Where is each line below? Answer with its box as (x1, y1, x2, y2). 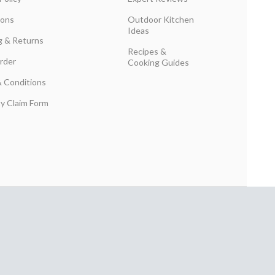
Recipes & (127, 46, 166, 56)
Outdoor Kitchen (127, 14, 194, 25)
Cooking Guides (127, 57, 189, 68)
